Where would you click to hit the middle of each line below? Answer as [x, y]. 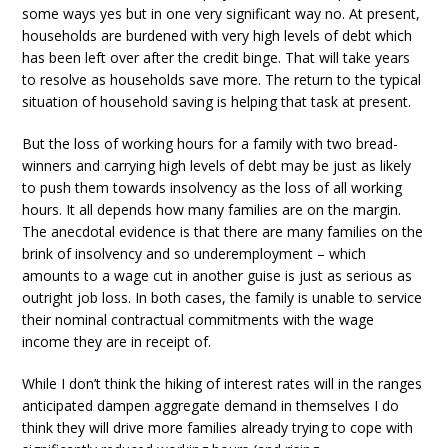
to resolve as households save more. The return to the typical [222, 80]
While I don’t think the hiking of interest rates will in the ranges [222, 384]
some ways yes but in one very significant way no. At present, [221, 14]
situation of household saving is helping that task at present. [217, 102]
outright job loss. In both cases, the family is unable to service [222, 298]
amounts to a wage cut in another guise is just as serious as [217, 276]
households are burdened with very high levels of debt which [217, 36]
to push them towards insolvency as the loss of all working [212, 188]
